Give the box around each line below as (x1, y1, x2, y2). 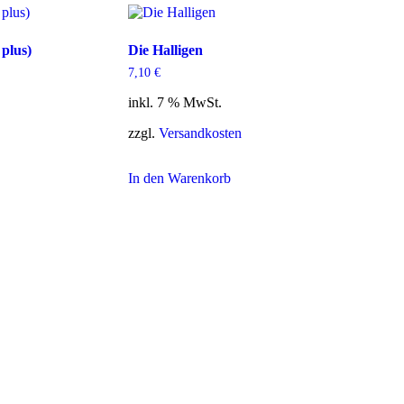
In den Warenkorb (127, 170, 231, 187)
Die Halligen (127, 42, 203, 59)
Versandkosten (158, 125, 242, 142)
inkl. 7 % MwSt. (127, 95, 222, 111)
